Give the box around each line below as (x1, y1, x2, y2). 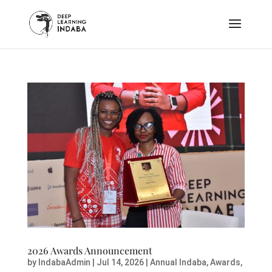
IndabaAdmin (38, 257, 90, 267)
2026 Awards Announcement (27, 243, 152, 257)
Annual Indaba (149, 257, 206, 267)
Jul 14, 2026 (96, 257, 144, 267)
